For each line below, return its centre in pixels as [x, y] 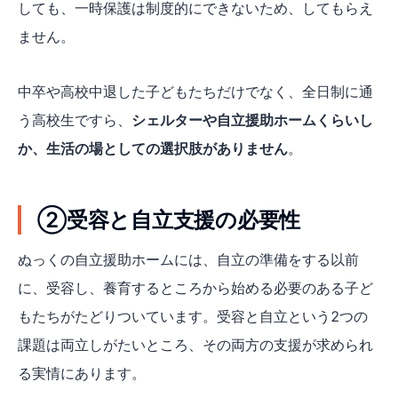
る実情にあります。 [82, 373]
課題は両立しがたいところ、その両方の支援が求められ [195, 344]
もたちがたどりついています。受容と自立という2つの [193, 316]
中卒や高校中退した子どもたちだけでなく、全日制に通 [195, 91]
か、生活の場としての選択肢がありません [153, 148]
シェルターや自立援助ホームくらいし [252, 119]
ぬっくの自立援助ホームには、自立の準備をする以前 [188, 259]
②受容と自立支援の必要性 [169, 219]
